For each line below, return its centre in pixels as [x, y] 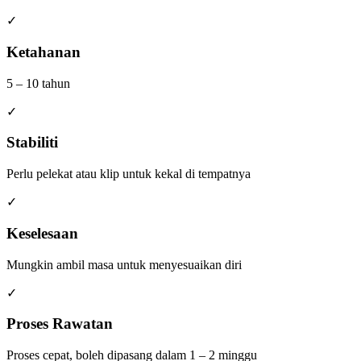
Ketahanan [44, 52]
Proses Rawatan [60, 324]
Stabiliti [32, 143]
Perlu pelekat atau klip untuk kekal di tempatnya [129, 174]
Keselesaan [42, 233]
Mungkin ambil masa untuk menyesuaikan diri [124, 264]
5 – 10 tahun [38, 83]
